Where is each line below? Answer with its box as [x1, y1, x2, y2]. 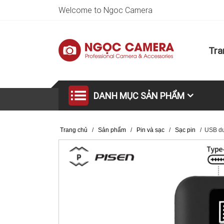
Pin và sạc [136, 126, 164, 133]
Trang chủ [60, 126, 87, 133]
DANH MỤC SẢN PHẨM [93, 90, 184, 101]
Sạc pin [175, 126, 195, 133]
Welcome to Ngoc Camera [58, 5, 152, 15]
